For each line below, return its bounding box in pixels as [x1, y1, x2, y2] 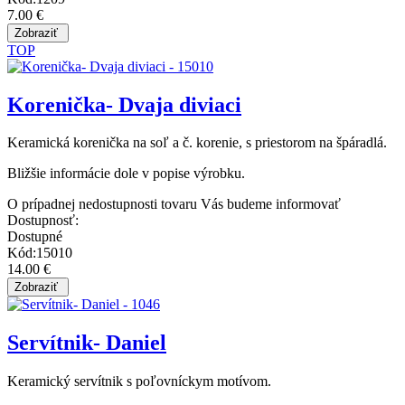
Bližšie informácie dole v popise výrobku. [7, 165, 245, 182]
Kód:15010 [7, 245, 72, 261]
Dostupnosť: [7, 212, 79, 229]
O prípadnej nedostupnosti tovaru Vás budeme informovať [7, 196, 341, 212]
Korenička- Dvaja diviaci [7, 92, 241, 117]
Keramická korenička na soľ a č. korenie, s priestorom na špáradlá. [7, 135, 387, 151]
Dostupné [7, 229, 62, 245]
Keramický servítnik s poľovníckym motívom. [7, 373, 271, 390]
